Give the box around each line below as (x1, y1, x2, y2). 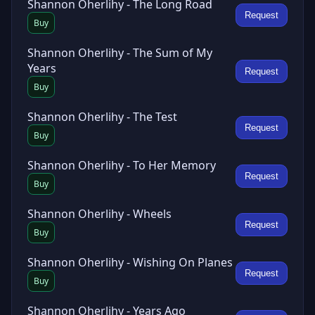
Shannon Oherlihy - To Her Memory (27, 157, 216, 173)
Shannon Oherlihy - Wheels (27, 206, 172, 221)
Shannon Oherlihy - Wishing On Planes (27, 255, 233, 270)
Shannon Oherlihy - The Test (27, 109, 177, 124)
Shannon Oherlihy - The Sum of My (27, 45, 212, 60)
